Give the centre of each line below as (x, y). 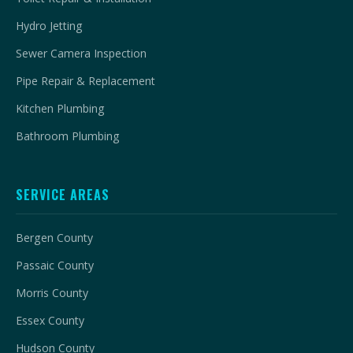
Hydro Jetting (49, 26)
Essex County (50, 321)
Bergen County (54, 238)
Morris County (52, 293)
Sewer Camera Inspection (81, 54)
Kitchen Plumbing (60, 109)
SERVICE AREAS (63, 195)
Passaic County (55, 266)
